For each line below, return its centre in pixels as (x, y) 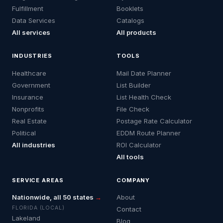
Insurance (28, 97)
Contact (129, 209)
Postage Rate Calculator (154, 121)
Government (31, 85)
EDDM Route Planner (149, 133)
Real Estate (29, 121)
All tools (130, 157)
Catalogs (130, 21)
